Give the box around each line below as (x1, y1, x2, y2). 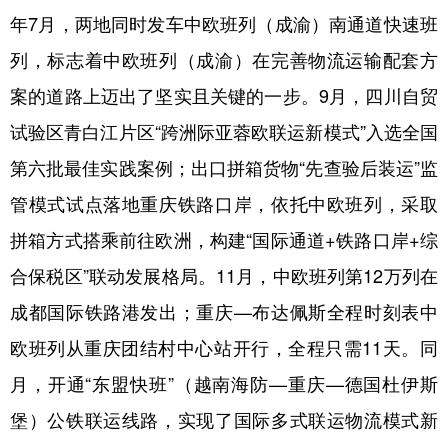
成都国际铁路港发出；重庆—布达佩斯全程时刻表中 (10, 298, 438, 324)
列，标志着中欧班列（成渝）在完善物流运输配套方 (10, 46, 438, 72)
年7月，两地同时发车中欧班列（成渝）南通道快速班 (10, 10, 438, 36)
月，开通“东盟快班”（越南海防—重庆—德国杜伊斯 (10, 370, 438, 396)
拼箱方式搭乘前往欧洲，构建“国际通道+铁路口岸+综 (10, 226, 438, 252)
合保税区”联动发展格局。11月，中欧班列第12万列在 (10, 262, 438, 288)
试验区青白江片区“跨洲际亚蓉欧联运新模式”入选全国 (10, 118, 438, 144)
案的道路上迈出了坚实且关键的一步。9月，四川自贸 (10, 82, 438, 108)
